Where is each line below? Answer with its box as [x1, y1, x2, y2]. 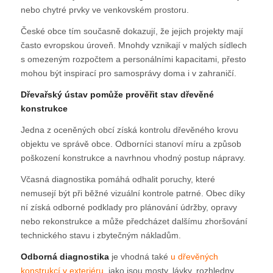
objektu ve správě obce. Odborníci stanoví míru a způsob [20, 138, 241, 149]
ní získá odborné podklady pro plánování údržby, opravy [20, 202, 237, 212]
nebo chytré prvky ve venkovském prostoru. [20, 5, 189, 15]
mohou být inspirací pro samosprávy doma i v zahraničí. [20, 68, 236, 79]
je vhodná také [108, 251, 171, 261]
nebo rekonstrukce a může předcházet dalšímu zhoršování [20, 216, 247, 226]
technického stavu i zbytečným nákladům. [20, 230, 181, 240]
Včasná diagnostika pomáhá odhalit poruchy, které [20, 174, 215, 184]
